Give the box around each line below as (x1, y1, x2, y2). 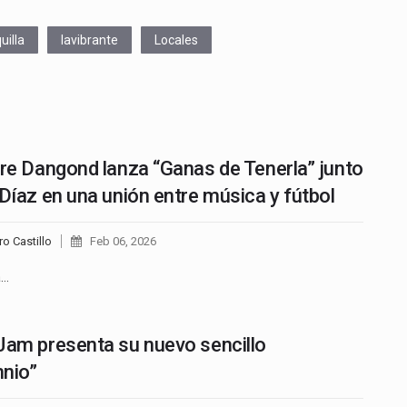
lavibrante (61, 32, 118, 47)
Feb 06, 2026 (89, 233, 156, 248)
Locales (154, 32, 198, 47)
